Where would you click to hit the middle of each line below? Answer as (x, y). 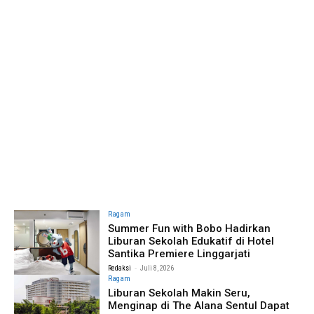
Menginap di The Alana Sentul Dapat (199, 305)
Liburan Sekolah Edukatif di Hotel (191, 241)
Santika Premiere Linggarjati (179, 254)
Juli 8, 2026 (157, 268)
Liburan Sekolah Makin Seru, (179, 293)
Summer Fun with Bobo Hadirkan (190, 229)
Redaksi (120, 268)
